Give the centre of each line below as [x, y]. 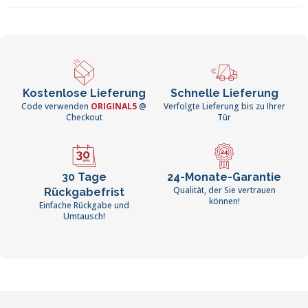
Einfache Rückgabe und [84, 206]
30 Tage [84, 177]
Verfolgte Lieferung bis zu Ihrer [224, 107]
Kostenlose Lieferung [84, 93]
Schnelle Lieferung [224, 93]
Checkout [84, 118]
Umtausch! [84, 217]
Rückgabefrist [84, 192]
